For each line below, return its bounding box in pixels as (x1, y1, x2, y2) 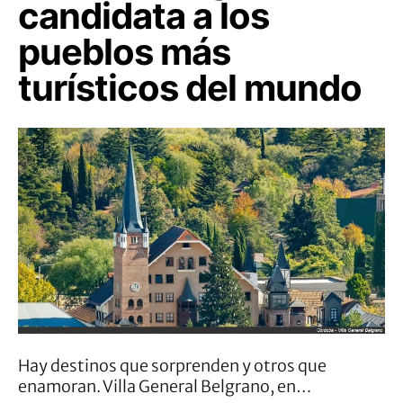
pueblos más (18, 29, 230, 74)
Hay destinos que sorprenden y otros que (18, 354, 327, 376)
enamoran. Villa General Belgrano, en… (18, 375, 311, 397)
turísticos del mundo (18, 65, 362, 110)
